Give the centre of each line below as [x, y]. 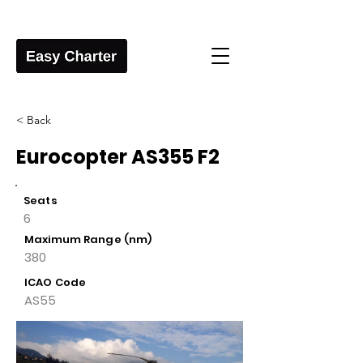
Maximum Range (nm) [90, 239]
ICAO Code [56, 282]
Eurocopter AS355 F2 [118, 157]
